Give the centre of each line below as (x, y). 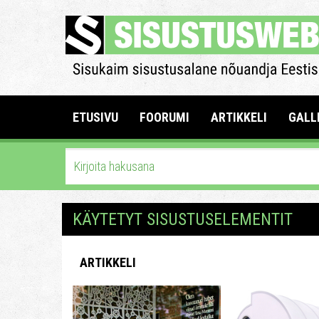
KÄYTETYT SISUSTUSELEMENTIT (183, 219)
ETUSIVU (95, 117)
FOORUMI (164, 117)
